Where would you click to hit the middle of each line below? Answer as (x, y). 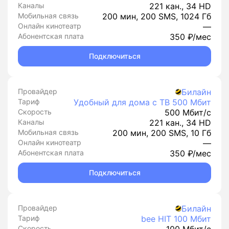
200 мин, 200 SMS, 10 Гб (162, 133)
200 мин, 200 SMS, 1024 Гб (157, 16)
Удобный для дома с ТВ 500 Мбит (142, 102)
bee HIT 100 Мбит (176, 219)
